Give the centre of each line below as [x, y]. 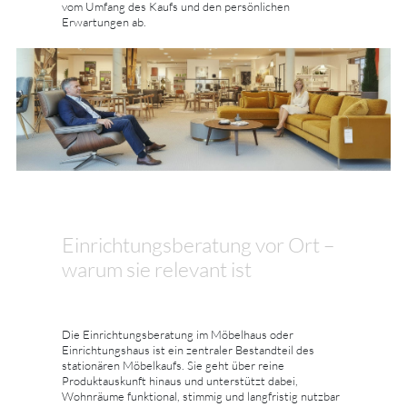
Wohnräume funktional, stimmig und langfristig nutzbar [201, 397]
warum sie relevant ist [157, 269]
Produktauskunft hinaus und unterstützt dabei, [180, 381]
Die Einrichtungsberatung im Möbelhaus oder [178, 335]
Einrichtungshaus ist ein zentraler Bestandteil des [188, 350]
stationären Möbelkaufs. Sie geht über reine [173, 366]
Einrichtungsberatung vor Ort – [198, 245]
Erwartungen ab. [104, 22]
